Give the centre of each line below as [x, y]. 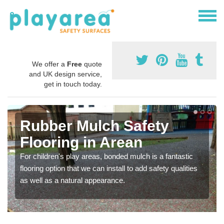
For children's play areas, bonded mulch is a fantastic [106, 156]
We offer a [49, 64]
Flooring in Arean [81, 142]
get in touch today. [73, 84]
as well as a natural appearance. [72, 180]
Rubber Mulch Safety [94, 125]
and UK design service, [65, 74]
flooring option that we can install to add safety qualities [109, 168]
